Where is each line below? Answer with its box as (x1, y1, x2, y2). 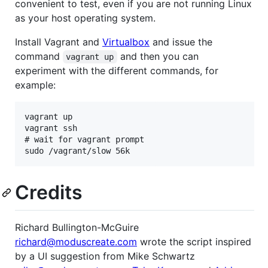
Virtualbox (102, 35, 150, 48)
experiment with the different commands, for (15, 64, 218, 77)
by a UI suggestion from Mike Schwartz (15, 250, 195, 263)
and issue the (150, 35, 212, 48)
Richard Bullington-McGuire (15, 221, 139, 234)
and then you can (117, 50, 202, 62)
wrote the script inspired (137, 236, 251, 248)
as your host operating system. (15, 11, 156, 24)
